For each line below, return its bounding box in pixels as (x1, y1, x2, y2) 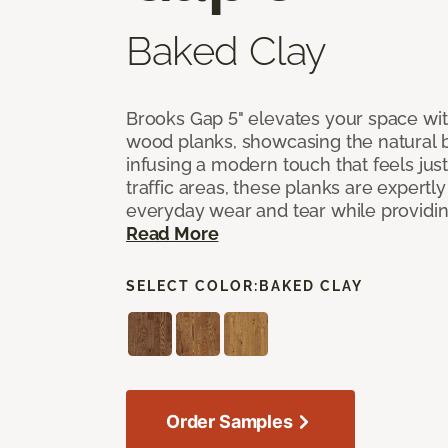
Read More (126, 222, 219, 244)
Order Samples (166, 410, 293, 432)
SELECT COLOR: (126, 277, 259, 294)
